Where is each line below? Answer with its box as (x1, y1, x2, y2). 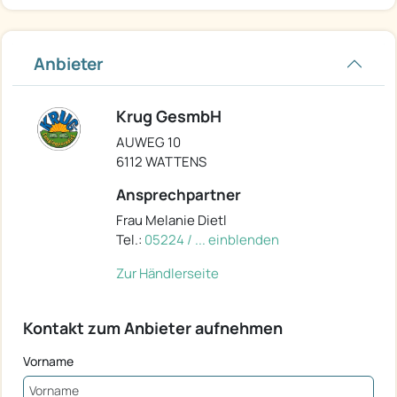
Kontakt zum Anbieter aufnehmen (23, 317, 283, 339)
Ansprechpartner (116, 184, 241, 206)
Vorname (23, 353, 74, 370)
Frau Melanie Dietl (116, 211, 227, 230)
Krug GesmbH (116, 105, 222, 128)
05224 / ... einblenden (144, 230, 279, 250)
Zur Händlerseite (116, 264, 219, 284)
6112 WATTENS (116, 152, 206, 172)
